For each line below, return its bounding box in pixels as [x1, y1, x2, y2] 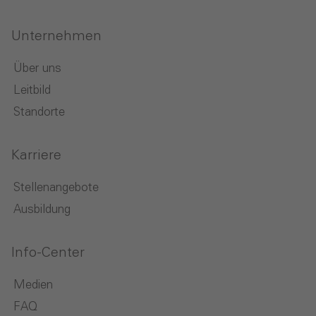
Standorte [13, 107, 65, 119]
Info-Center [11, 246, 85, 261]
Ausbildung [13, 204, 71, 217]
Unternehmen [11, 30, 102, 44]
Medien [13, 279, 53, 292]
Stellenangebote [13, 182, 99, 195]
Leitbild [13, 85, 51, 97]
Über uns [13, 63, 61, 75]
